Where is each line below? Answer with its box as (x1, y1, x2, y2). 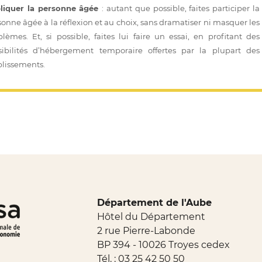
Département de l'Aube (96, 197, 212, 209)
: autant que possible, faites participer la (102, 4, 260, 13)
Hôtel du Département (96, 211, 205, 223)
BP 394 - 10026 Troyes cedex (96, 239, 230, 251)
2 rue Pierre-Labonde (96, 225, 195, 237)
